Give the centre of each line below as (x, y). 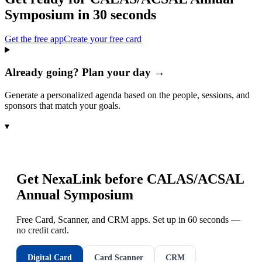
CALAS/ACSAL (195, 179)
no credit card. (43, 230)
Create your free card (103, 39)
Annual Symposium (75, 194)
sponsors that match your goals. (63, 105)
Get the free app (34, 39)
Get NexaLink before (82, 179)
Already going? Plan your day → (85, 73)
